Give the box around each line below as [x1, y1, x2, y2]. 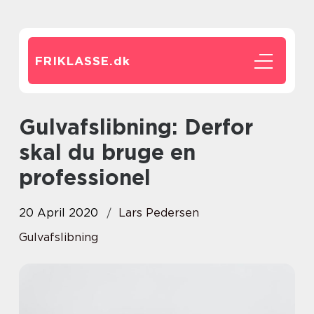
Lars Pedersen [118, 206, 199, 219]
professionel [19, 165, 151, 190]
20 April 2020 [19, 206, 98, 219]
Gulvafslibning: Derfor [19, 114, 36, 139]
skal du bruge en [19, 139, 196, 165]
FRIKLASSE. [35, 54, 114, 68]
